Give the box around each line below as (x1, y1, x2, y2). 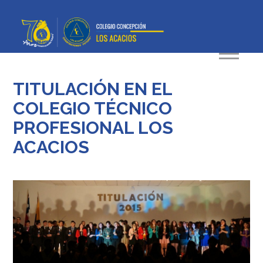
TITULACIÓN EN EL (13, 78, 173, 99)
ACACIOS (13, 136, 90, 157)
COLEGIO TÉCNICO (13, 97, 173, 119)
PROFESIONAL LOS (13, 117, 174, 138)
